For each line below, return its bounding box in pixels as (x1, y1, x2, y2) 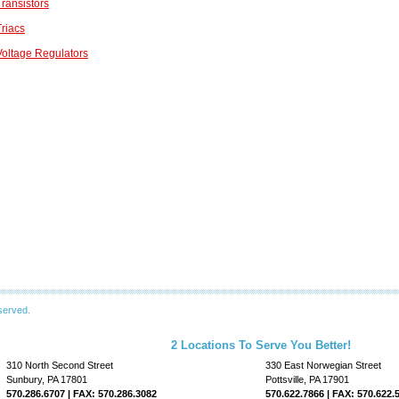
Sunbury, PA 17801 (6, 373, 87, 385)
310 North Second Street (6, 359, 113, 370)
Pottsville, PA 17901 (265, 373, 349, 385)
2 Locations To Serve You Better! (171, 338, 351, 352)
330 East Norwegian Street (265, 359, 381, 370)
